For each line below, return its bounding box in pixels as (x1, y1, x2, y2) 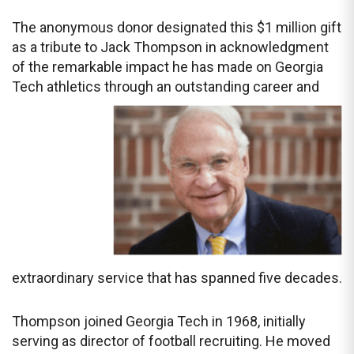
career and (250, 78, 319, 95)
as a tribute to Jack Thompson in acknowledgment (12, 39, 329, 55)
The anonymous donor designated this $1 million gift (12, 19, 341, 36)
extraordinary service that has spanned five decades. (12, 269, 342, 287)
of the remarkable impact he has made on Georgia (12, 58, 323, 75)
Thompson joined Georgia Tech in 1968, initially (12, 313, 306, 330)
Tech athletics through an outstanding (12, 78, 250, 95)
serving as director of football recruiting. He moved (12, 333, 330, 350)
